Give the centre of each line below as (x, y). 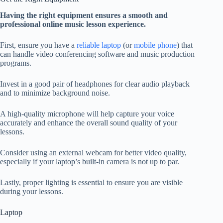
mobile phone (155, 45)
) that (185, 45)
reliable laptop (99, 45)
